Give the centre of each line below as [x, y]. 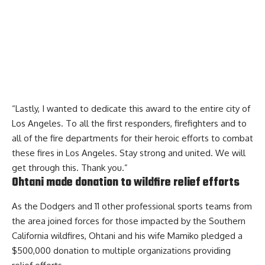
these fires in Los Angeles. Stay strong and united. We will [129, 153]
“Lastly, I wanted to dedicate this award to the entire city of [131, 108]
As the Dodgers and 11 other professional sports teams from [132, 206]
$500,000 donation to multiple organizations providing [121, 251]
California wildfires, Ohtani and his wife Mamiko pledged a [127, 236]
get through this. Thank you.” [70, 167]
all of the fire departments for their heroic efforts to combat [132, 138]
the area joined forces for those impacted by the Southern [129, 221]
